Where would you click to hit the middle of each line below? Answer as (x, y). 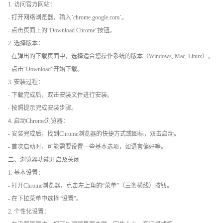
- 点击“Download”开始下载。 (46, 69)
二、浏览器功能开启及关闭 (44, 160)
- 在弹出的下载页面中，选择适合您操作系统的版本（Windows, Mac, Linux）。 (111, 56)
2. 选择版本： (26, 43)
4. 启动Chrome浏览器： (38, 121)
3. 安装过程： (26, 82)
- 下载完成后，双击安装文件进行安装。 (60, 95)
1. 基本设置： (26, 172)
